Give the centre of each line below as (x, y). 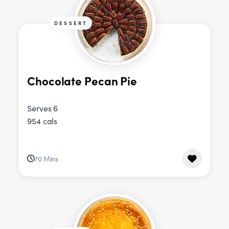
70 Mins (46, 158)
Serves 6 (43, 108)
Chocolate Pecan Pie (82, 80)
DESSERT (71, 23)
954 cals (42, 121)
